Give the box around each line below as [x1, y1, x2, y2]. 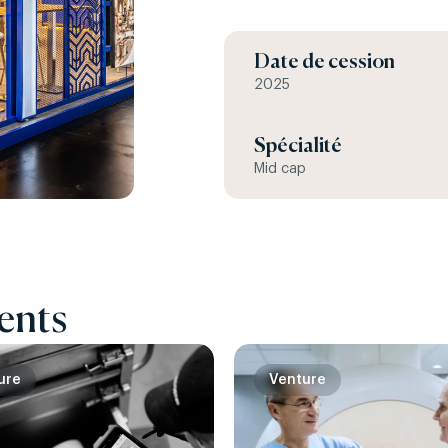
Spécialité [254, 136, 342, 157]
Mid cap [254, 162, 306, 176]
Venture [269, 373, 326, 387]
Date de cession [254, 52, 395, 73]
